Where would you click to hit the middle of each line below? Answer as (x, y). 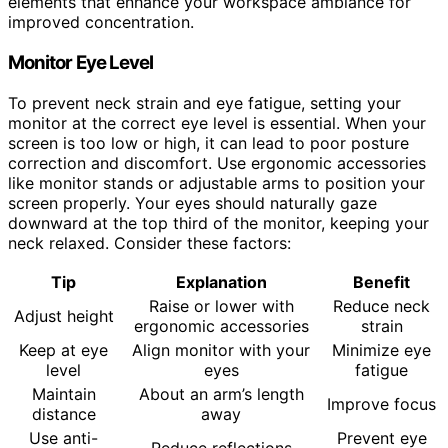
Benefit (381, 281)
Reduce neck (381, 305)
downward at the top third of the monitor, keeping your (218, 222)
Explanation (221, 281)
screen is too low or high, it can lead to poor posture (208, 142)
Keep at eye (63, 349)
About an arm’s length (221, 393)
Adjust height (63, 315)
